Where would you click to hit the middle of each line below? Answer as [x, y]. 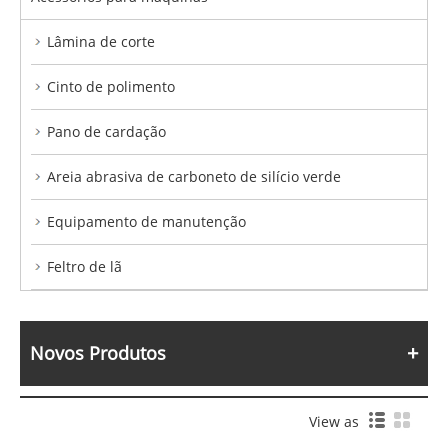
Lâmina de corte [101, 41]
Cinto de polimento [111, 86]
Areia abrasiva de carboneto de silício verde [194, 176]
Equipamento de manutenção [146, 221]
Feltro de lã [84, 266]
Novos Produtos [98, 352]
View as [338, 422]
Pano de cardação [106, 131]
